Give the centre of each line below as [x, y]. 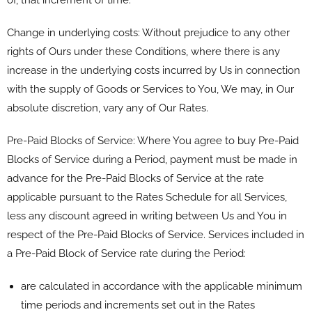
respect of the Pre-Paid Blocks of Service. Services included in [156, 234]
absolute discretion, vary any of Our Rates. [108, 108]
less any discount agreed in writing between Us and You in [147, 216]
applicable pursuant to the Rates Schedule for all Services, [147, 197]
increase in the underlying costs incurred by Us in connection [154, 70]
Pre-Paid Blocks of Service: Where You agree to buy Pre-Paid [153, 140]
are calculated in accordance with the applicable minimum [162, 286]
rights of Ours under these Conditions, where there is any [143, 51]
